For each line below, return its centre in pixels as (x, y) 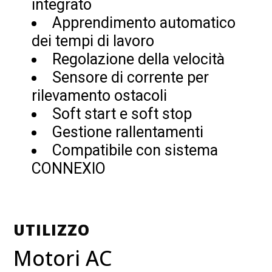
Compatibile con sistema (135, 150)
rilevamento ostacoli (100, 95)
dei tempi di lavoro (93, 41)
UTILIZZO (52, 229)
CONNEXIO (69, 168)
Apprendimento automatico (144, 22)
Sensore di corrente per (131, 77)
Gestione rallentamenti (128, 132)
